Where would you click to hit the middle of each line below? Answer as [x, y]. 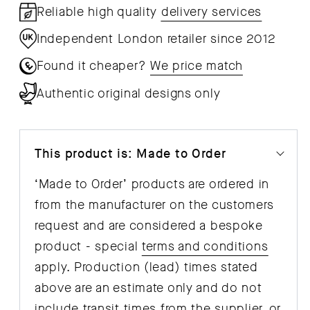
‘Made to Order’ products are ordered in [152, 184]
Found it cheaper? [93, 66]
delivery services [211, 12]
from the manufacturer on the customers [154, 204]
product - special [88, 246]
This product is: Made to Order [130, 154]
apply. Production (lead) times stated [146, 267]
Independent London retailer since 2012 [156, 39]
